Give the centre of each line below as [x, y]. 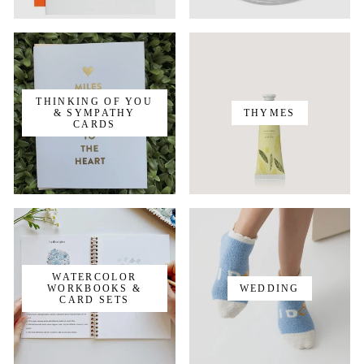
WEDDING [269, 288]
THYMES [269, 113]
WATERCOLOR [95, 277]
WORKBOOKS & [95, 288]
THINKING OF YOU [95, 102]
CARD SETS [95, 299]
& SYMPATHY [94, 113]
